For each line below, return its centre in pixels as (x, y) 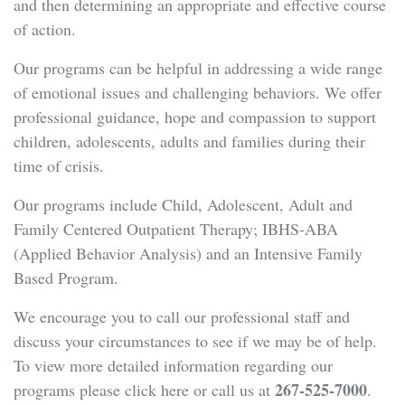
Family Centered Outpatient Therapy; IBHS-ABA (176, 229)
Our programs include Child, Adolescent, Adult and (183, 204)
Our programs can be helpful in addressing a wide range (198, 68)
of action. (45, 29)
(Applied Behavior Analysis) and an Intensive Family (188, 253)
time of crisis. (59, 165)
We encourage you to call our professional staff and (182, 316)
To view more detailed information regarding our (173, 365)
